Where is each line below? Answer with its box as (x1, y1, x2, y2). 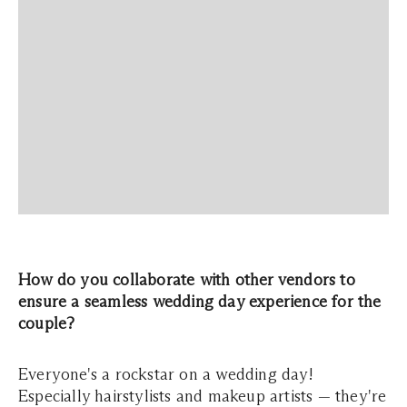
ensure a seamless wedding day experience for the (18, 292, 382, 312)
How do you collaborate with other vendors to (18, 270, 355, 290)
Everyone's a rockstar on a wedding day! (18, 364, 313, 384)
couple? (18, 313, 75, 333)
